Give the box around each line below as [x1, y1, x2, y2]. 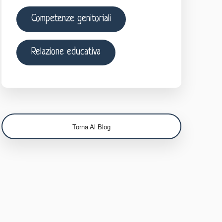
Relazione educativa [31, 47, 101, 57]
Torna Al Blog [72, 123, 111, 131]
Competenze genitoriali [31, 13, 111, 24]
